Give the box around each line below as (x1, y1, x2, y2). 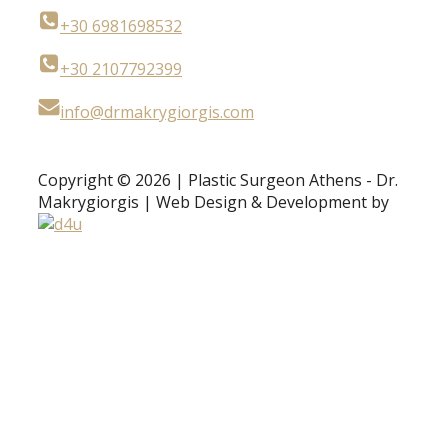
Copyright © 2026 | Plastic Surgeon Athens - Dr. (38, 169, 398, 192)
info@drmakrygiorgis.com (60, 101, 254, 124)
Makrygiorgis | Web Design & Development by (38, 191, 389, 214)
